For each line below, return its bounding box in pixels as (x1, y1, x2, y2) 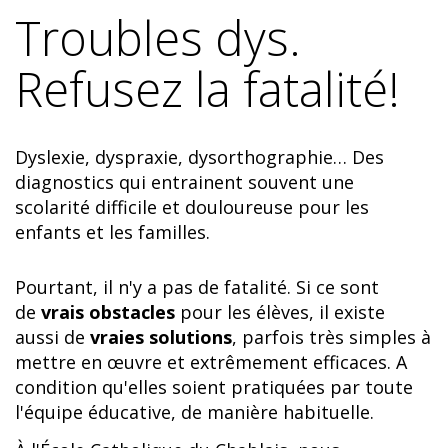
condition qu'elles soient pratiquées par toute (15, 375, 413, 399)
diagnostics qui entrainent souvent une (15, 170, 354, 194)
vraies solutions (90, 325, 232, 349)
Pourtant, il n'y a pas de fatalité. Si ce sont (15, 275, 379, 299)
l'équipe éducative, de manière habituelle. (15, 400, 374, 424)
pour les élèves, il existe (175, 300, 385, 324)
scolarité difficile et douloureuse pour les (15, 195, 369, 219)
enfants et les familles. (15, 220, 210, 244)
